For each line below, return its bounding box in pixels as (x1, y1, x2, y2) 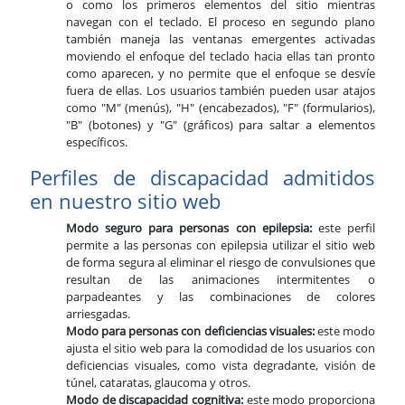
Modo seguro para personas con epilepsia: (66, 220, 312, 237)
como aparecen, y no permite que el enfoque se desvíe (66, 65, 375, 82)
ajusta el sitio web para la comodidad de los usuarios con (66, 340, 375, 357)
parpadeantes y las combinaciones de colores (66, 288, 375, 306)
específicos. (66, 134, 127, 151)
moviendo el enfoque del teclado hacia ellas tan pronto (66, 48, 375, 65)
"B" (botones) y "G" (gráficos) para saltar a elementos (66, 117, 375, 134)
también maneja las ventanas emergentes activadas (66, 31, 375, 48)
